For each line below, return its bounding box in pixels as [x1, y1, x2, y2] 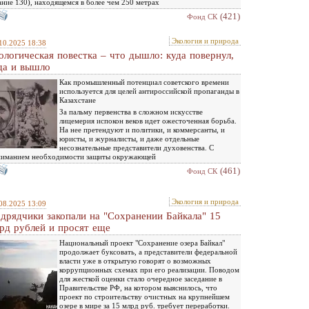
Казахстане [59, 95, 96, 104]
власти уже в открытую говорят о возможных [59, 256, 211, 265]
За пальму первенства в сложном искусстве [59, 107, 203, 116]
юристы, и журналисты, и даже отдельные [59, 134, 199, 143]
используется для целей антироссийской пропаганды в [59, 86, 239, 95]
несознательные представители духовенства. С [59, 143, 214, 152]
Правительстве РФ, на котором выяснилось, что [59, 283, 217, 292]
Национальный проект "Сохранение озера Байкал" [59, 238, 225, 247]
